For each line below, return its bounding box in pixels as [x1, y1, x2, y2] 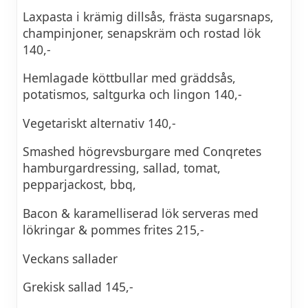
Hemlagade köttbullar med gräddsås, [23, 69, 236, 87]
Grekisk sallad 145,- [23, 278, 133, 296]
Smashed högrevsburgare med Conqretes [23, 143, 261, 160]
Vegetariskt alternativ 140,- [23, 114, 176, 131]
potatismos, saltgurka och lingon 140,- [23, 86, 242, 103]
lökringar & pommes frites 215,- [23, 221, 204, 239]
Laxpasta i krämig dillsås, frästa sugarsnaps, [23, 8, 274, 25]
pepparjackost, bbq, [23, 176, 136, 193]
